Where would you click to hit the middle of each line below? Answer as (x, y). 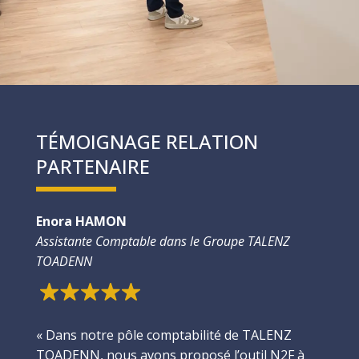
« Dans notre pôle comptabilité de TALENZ (163, 335)
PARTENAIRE (93, 167)
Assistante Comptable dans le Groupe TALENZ (163, 242)
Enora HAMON (81, 222)
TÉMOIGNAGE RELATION (147, 142)
